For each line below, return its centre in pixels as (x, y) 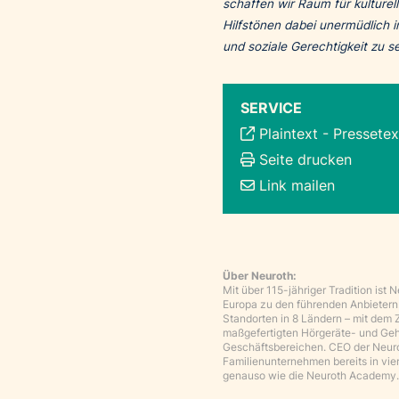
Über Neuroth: (260, 276)
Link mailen (297, 186)
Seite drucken (305, 160)
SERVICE (271, 108)
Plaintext (289, 134)
